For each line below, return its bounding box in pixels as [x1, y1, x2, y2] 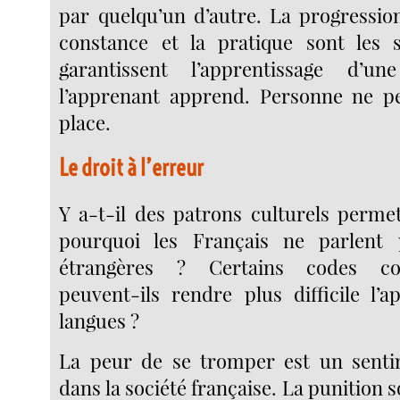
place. [59, 108, 112, 136]
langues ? [59, 306, 140, 334]
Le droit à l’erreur [59, 153, 204, 183]
